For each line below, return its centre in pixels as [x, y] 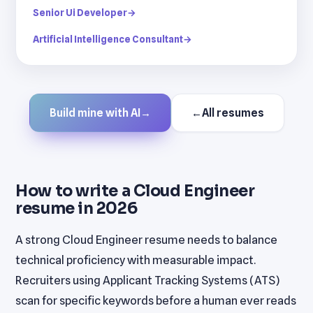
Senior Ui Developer [80, 13]
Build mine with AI [95, 113]
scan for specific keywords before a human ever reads [156, 300]
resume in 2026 [77, 209]
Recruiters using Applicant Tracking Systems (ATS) [148, 280]
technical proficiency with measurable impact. [136, 260]
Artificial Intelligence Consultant [108, 39]
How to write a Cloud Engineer [135, 191]
